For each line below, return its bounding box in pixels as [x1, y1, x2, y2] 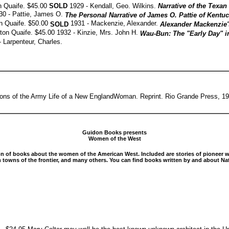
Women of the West [88, 135, 141, 142]
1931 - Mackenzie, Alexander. [71, 19, 160, 28]
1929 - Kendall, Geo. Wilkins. [70, 2, 158, 10]
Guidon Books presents [82, 129, 147, 135]
